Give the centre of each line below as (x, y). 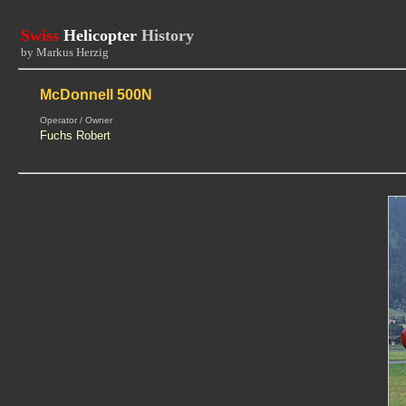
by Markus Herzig (64, 52)
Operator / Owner (76, 120)
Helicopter (102, 35)
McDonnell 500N (96, 95)
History (167, 35)
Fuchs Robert (75, 135)
